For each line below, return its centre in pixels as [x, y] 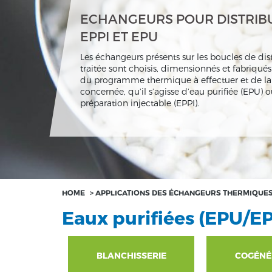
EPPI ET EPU [119, 36]
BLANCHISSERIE [131, 255]
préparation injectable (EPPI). [139, 103]
